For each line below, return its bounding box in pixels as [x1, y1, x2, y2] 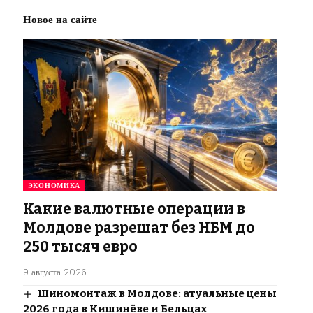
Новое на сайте [22, 13, 97, 27]
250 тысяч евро [22, 238, 138, 256]
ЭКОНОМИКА [27, 182, 81, 190]
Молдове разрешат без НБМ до [22, 219, 255, 238]
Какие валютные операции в [22, 200, 245, 219]
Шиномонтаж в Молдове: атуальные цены [37, 287, 277, 300]
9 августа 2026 [22, 267, 87, 278]
